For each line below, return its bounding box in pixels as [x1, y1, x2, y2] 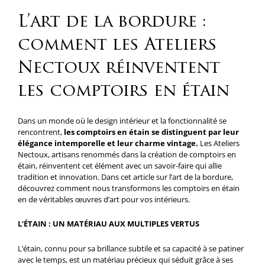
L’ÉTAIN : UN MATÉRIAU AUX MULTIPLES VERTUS [18, 218, 199, 230]
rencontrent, [18, 126, 62, 137]
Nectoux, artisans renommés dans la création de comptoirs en [18, 148, 236, 160]
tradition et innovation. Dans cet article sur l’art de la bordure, [18, 171, 233, 182]
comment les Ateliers [18, 37, 217, 54]
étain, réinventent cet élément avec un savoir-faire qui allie [18, 160, 222, 171]
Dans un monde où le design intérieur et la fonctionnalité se [18, 115, 227, 126]
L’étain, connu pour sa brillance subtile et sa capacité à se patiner [18, 243, 244, 254]
